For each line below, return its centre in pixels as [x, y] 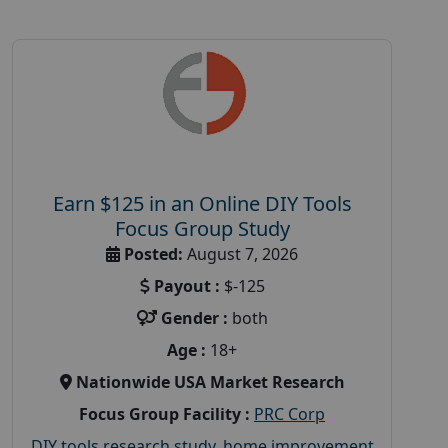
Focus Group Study [202, 228]
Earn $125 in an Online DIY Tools [202, 203]
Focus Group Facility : [164, 413]
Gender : [194, 317]
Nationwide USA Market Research [210, 381]
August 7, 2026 [240, 253]
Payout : [186, 285]
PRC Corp [289, 413]
